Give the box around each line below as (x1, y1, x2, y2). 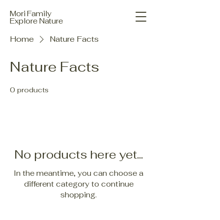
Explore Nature (10, 16, 63, 26)
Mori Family (10, 9, 52, 18)
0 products (10, 85, 49, 94)
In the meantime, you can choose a (14, 168, 143, 178)
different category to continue (24, 179, 134, 189)
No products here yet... (14, 147, 143, 162)
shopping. (60, 190, 97, 199)
